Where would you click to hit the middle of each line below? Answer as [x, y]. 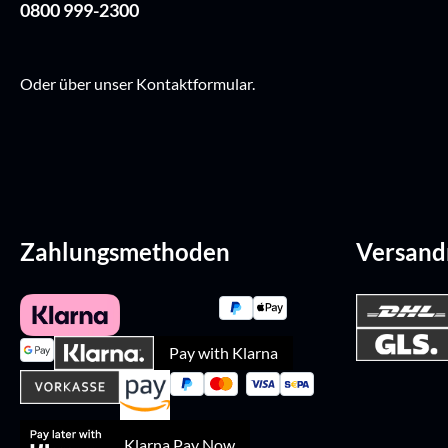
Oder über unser [78, 84]
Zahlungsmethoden [125, 252]
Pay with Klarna [223, 353]
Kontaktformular [194, 84]
